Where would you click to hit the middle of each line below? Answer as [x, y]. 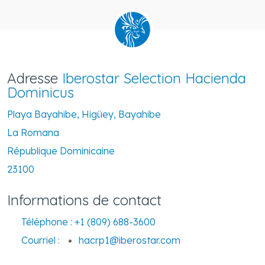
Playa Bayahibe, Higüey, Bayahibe [84, 114]
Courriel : [39, 240]
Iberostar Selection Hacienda [154, 78]
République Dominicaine [61, 151]
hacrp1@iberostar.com [130, 240]
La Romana [33, 133]
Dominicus [41, 93]
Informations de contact [84, 200]
